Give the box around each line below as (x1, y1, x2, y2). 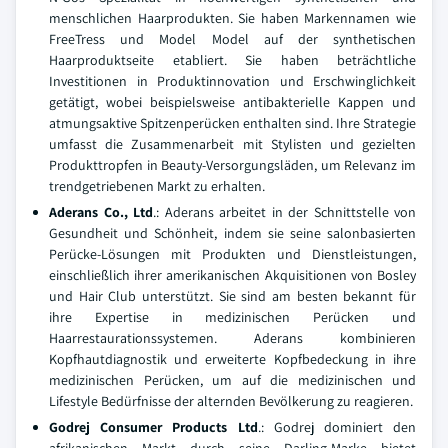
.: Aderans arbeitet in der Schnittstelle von (153, 203, 416, 221)
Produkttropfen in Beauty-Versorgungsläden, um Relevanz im (49, 156, 416, 174)
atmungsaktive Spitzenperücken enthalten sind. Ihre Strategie (49, 114, 416, 132)
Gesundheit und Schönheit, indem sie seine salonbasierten (49, 224, 416, 242)
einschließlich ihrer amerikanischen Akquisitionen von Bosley (49, 266, 416, 284)
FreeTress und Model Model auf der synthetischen (49, 30, 416, 48)
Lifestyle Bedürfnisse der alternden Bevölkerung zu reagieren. (49, 392, 413, 410)
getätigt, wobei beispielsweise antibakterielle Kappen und (49, 93, 416, 111)
